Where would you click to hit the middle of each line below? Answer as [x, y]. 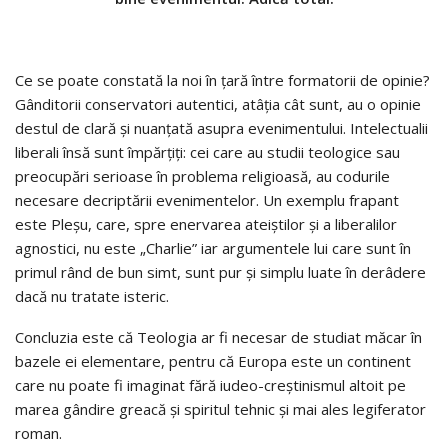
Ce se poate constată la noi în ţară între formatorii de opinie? [222, 79]
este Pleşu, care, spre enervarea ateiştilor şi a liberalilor [206, 223]
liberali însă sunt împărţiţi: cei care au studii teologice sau [207, 151]
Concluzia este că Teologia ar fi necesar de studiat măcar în [218, 336]
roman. [38, 432]
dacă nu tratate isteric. [92, 295]
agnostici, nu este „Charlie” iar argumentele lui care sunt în [213, 247]
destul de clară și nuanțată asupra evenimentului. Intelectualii [221, 127]
